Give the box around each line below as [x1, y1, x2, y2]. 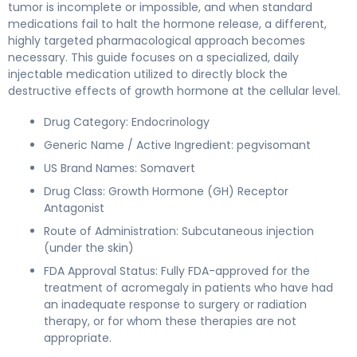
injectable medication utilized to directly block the [8, 66, 288, 82]
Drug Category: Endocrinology [44, 114, 210, 130]
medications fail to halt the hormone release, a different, [8, 16, 327, 32]
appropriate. [44, 330, 112, 346]
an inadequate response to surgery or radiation [44, 296, 307, 312]
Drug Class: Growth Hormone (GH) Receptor [44, 183, 288, 199]
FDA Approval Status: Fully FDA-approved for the [44, 263, 310, 279]
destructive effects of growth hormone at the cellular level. [8, 83, 340, 99]
